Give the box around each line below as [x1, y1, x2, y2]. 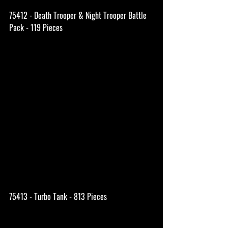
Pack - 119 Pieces [9, 21, 63, 34]
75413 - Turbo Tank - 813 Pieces [9, 190, 107, 203]
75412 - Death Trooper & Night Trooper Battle [9, 9, 149, 21]
